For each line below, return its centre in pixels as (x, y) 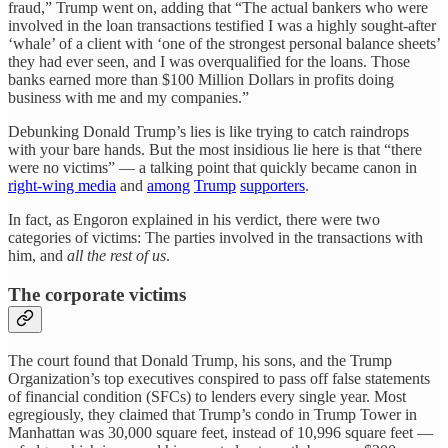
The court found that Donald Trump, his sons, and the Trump (200, 360)
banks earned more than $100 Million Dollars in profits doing (201, 80)
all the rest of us (116, 256)
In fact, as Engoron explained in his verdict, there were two (194, 220)
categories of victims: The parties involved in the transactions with (215, 238)
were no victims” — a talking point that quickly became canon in (212, 168)
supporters (272, 186)
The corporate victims (97, 295)
